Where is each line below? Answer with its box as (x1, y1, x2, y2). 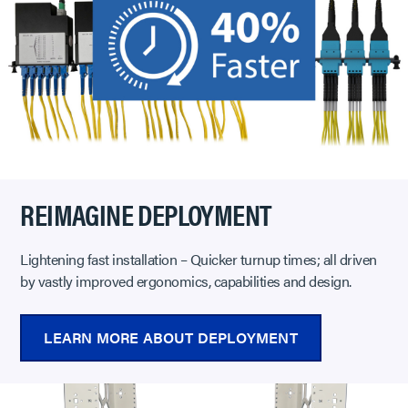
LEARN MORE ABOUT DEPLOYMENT (44, 327, 298, 349)
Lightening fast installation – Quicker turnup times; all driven (20, 249, 377, 270)
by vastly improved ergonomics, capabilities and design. (20, 270, 352, 292)
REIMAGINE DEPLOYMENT (20, 193, 271, 235)
